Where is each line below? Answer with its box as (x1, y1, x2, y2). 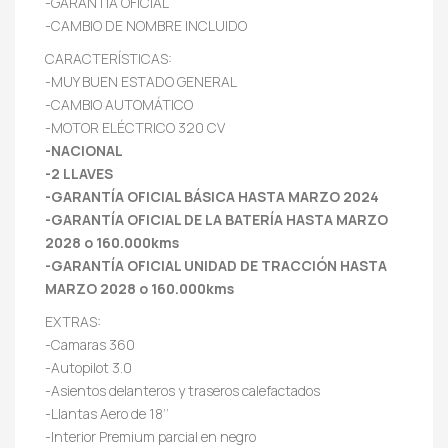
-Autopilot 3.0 (45, 357, 132, 377)
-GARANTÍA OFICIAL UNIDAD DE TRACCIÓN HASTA (45, 255, 387, 275)
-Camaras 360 (45, 334, 135, 354)
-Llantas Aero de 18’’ (45, 403, 169, 423)
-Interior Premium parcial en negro (45, 426, 256, 446)
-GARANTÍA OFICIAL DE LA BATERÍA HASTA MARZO (45, 209, 388, 229)
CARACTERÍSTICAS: (45, 48, 172, 68)
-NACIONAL (45, 140, 123, 160)
